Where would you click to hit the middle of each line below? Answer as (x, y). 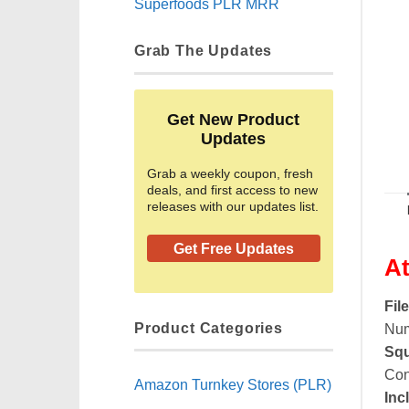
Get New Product (234, 120)
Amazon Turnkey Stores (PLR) (233, 384)
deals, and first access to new (232, 190)
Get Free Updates (233, 249)
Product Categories (209, 327)
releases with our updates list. (233, 207)
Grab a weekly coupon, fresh (230, 174)
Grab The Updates (204, 51)
